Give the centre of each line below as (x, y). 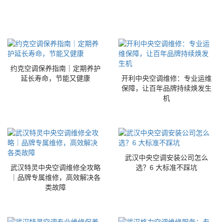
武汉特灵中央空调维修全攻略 (55, 168)
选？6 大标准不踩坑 (166, 168)
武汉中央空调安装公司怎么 (166, 158)
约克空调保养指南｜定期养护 (55, 69)
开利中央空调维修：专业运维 (166, 79)
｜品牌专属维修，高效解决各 (55, 178)
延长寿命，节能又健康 (55, 79)
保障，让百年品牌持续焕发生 (166, 88)
